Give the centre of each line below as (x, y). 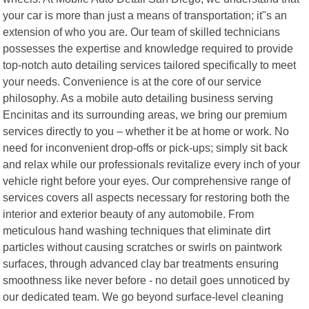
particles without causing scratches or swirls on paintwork (143, 247)
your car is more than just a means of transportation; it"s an (145, 15)
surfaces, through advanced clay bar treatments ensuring (141, 263)
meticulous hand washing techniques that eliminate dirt (137, 230)
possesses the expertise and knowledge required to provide (148, 48)
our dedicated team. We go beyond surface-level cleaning (143, 296)
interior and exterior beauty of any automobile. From (129, 213)
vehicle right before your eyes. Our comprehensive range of (147, 180)
